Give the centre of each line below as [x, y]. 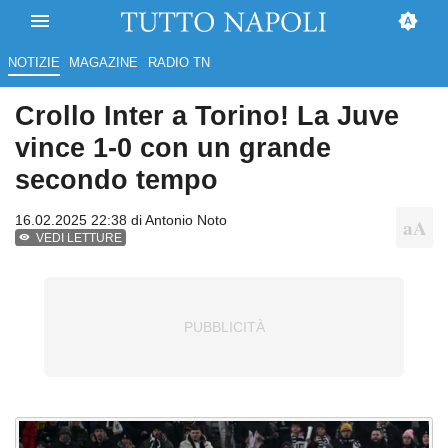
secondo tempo [116, 180]
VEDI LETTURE [79, 238]
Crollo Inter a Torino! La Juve [207, 116]
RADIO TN [178, 63]
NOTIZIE [33, 63]
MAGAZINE [104, 63]
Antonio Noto [186, 220]
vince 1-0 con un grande [173, 148]
